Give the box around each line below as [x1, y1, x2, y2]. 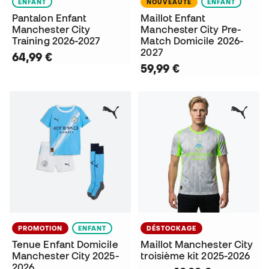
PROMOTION [18, 224, 62, 232]
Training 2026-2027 [12, 35, 100, 46]
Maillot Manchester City [141, 238, 253, 250]
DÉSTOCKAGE [147, 224, 197, 232]
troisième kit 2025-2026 [141, 250, 250, 261]
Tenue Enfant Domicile [12, 238, 118, 250]
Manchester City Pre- [141, 23, 241, 35]
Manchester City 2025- [12, 250, 119, 261]
